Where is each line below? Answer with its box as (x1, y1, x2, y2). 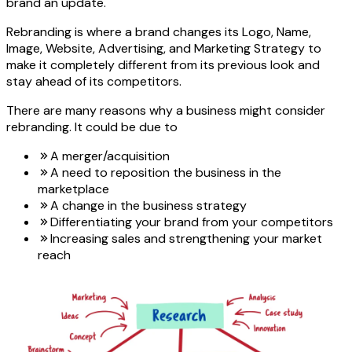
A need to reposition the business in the (50, 164, 281, 181)
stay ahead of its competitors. (6, 73, 181, 90)
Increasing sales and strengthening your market (50, 230, 322, 247)
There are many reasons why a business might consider (6, 102, 325, 119)
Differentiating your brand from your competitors (50, 214, 333, 231)
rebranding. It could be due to (6, 119, 178, 136)
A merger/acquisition (50, 148, 170, 165)
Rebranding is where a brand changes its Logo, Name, (6, 24, 311, 41)
